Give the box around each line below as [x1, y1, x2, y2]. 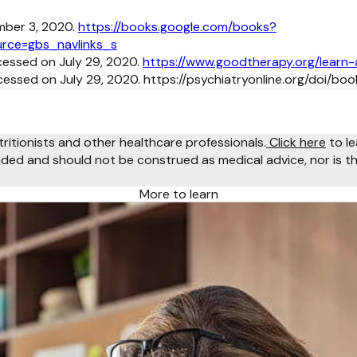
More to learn [139, 186, 218, 202]
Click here [266, 134, 326, 151]
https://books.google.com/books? [78, 18, 277, 35]
